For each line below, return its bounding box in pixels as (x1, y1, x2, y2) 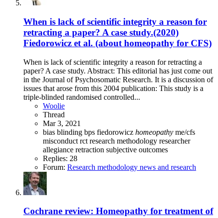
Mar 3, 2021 (43, 119, 81, 127)
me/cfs (175, 127, 195, 136)
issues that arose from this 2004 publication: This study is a (23, 84, 203, 92)
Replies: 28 (43, 154, 77, 163)
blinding (57, 127, 84, 136)
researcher (159, 136, 190, 145)
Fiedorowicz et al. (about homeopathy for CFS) (23, 37, 212, 48)
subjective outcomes (106, 145, 168, 154)
